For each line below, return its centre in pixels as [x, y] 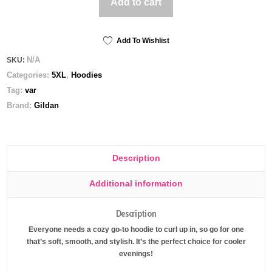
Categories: [29, 75]
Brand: [21, 106]
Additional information [136, 184]
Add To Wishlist [143, 40]
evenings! [136, 254]
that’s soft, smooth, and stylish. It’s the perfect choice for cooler [136, 242]
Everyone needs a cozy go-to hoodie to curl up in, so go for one [136, 230]
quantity [20, 26]
